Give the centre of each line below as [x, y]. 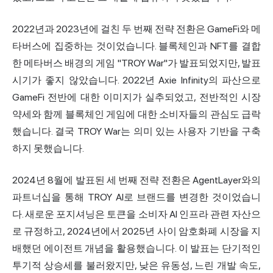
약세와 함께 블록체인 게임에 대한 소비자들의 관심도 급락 [136, 115]
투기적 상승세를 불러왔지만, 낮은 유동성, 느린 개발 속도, [136, 266]
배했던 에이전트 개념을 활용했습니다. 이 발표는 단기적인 [136, 249]
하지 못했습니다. [48, 149]
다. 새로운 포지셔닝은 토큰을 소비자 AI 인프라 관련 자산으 [136, 214]
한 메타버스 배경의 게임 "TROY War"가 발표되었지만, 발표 [136, 63]
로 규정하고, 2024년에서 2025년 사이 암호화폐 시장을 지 [136, 232]
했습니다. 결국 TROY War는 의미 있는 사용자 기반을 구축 [136, 132]
